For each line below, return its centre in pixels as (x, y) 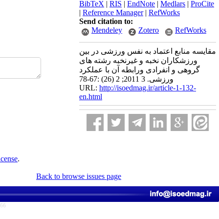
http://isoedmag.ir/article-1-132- (148, 88)
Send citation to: (106, 21)
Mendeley (107, 30)
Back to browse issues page (79, 176)
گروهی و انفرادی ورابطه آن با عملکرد (140, 70)
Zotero (149, 30)
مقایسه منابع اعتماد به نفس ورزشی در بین (148, 51)
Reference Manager (113, 12)
